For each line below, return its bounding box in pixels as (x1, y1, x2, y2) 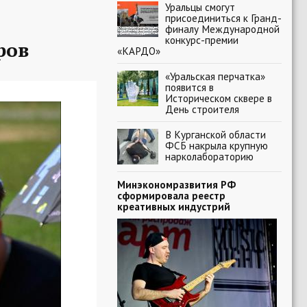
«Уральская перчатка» (165, 69, 265, 83)
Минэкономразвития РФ (117, 177, 236, 191)
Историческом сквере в (165, 91, 272, 105)
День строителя (165, 102, 239, 116)
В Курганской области (165, 127, 266, 141)
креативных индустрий (117, 199, 230, 213)
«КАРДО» (117, 44, 160, 58)
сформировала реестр (117, 188, 225, 202)
